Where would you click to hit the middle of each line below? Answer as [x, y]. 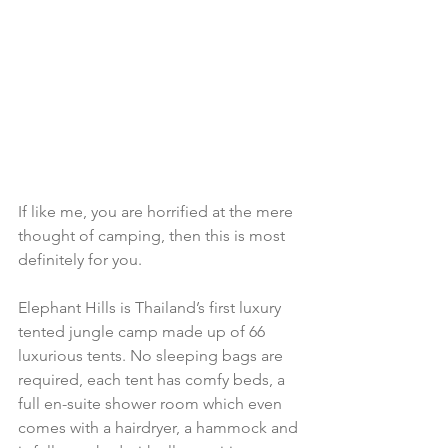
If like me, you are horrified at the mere [157, 212]
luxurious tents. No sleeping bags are [152, 356]
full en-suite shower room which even [152, 404]
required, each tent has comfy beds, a [153, 380]
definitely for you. [80, 260]
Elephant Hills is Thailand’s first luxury [151, 308]
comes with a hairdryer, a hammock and [160, 428]
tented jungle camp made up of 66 [143, 332]
